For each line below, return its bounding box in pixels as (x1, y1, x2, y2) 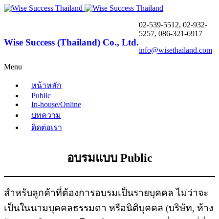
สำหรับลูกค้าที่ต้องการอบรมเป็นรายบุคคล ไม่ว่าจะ (4, 188, 208, 198)
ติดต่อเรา (31, 123, 62, 131)
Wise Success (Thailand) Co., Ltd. (4, 37, 139, 47)
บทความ (31, 111, 61, 119)
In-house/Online (31, 100, 81, 109)
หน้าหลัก (31, 81, 62, 89)
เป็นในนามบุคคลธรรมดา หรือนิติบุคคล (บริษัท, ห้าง (4, 203, 213, 214)
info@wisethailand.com (139, 46, 212, 54)
